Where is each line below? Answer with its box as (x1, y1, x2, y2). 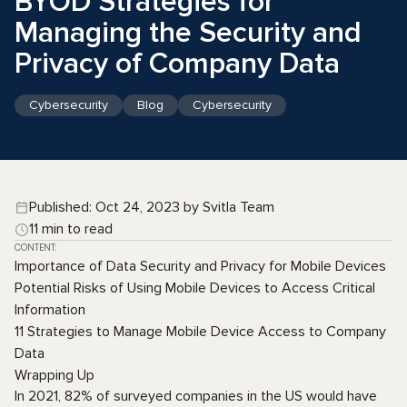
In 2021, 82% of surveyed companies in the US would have (15, 387, 377, 405)
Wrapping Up (15, 366, 94, 384)
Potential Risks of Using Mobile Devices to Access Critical (15, 279, 375, 297)
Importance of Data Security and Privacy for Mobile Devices (15, 257, 386, 275)
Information (15, 301, 85, 319)
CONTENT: (15, 241, 56, 254)
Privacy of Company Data (15, 46, 340, 82)
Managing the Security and (15, 15, 362, 51)
